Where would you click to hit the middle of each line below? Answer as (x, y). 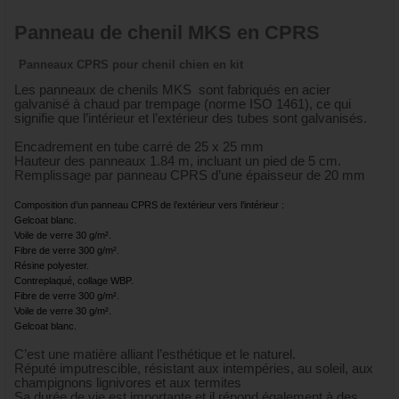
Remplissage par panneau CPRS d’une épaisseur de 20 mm (190, 175)
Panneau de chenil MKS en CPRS (167, 32)
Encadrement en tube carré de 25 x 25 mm (139, 147)
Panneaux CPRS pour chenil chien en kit (131, 64)
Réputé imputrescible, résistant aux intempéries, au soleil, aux (194, 368)
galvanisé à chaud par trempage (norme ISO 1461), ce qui (183, 104)
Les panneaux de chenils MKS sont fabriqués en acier (172, 90)
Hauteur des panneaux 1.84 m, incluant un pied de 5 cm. (178, 161)
